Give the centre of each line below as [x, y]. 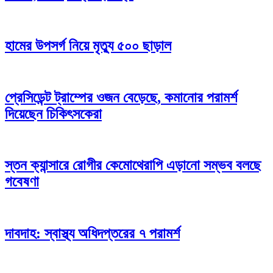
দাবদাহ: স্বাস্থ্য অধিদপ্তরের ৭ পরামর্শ [92, 234]
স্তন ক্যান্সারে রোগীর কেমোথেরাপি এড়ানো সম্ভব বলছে [133, 165]
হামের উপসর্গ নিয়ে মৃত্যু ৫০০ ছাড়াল [88, 45]
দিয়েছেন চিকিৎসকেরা [53, 114]
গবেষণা [22, 182]
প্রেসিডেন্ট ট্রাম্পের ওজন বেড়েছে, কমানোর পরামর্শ [121, 97]
